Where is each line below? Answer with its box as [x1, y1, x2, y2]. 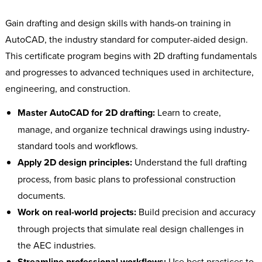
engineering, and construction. [5, 81, 130, 95]
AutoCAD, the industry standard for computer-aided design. [5, 32, 248, 46]
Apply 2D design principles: [17, 155, 132, 169]
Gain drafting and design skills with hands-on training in [5, 16, 231, 29]
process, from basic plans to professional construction [17, 172, 236, 185]
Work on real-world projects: [17, 205, 136, 219]
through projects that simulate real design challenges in [17, 222, 244, 235]
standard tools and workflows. [17, 139, 138, 152]
